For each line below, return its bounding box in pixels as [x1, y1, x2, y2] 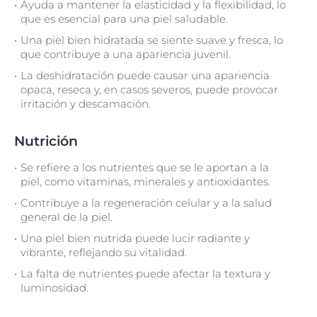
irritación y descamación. [21, 97, 151, 110]
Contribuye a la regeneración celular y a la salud [21, 196, 272, 209]
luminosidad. [21, 281, 88, 294]
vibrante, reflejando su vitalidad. [21, 246, 187, 259]
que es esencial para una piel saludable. [21, 12, 228, 25]
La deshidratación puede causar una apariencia [21, 69, 270, 82]
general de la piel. [21, 210, 113, 224]
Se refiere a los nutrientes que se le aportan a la [21, 161, 269, 174]
